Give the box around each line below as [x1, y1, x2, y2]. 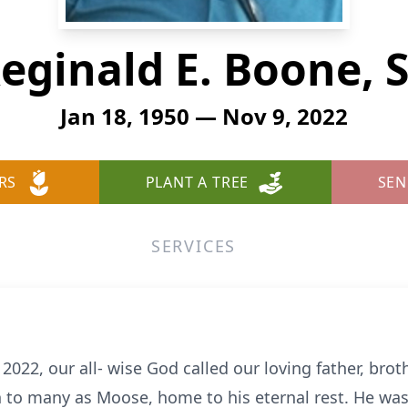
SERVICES [150, 235, 237, 257]
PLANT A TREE [145, 172, 250, 192]
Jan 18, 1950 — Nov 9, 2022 [60, 101, 348, 131]
